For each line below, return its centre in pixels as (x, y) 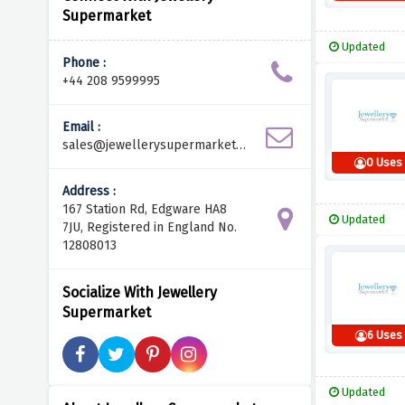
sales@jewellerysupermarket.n (154, 145)
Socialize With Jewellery (139, 292)
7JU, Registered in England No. (149, 227)
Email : (81, 127)
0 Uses (385, 162)
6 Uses (384, 335)
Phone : (84, 63)
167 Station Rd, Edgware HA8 (144, 209)
